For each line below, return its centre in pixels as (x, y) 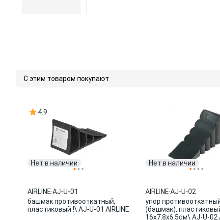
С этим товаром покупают (66, 79)
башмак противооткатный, (71, 201)
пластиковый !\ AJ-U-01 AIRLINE (78, 209)
